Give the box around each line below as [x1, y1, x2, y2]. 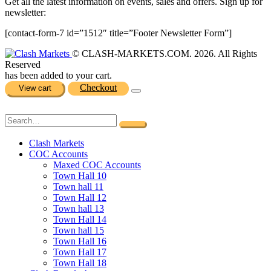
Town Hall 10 [53, 171, 106, 181]
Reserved [5, 59, 41, 70]
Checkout [80, 82, 117, 93]
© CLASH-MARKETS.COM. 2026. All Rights [72, 48, 257, 59]
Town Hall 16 [53, 236, 106, 247]
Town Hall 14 [53, 214, 106, 225]
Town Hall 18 [53, 258, 106, 269]
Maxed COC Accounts [53, 160, 141, 171]
